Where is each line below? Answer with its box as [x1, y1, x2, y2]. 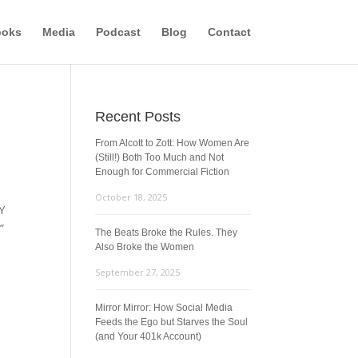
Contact [207, 26, 251, 38]
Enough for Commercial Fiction [95, 166, 230, 177]
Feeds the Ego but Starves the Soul [95, 316, 249, 328]
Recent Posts [95, 109, 181, 125]
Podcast [95, 26, 141, 38]
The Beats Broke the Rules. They [95, 227, 238, 238]
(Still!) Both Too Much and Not [95, 152, 225, 163]
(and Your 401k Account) [95, 331, 202, 342]
